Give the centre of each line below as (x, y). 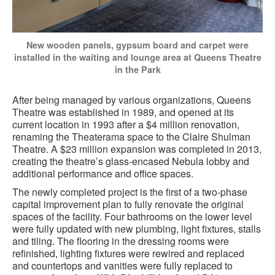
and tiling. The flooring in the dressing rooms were (121, 241)
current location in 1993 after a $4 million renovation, (126, 125)
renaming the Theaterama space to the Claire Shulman (131, 137)
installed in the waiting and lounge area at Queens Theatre (137, 57)
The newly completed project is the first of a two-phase (130, 192)
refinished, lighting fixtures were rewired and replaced (128, 254)
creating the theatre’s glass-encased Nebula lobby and (131, 161)
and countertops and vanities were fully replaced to (122, 266)
